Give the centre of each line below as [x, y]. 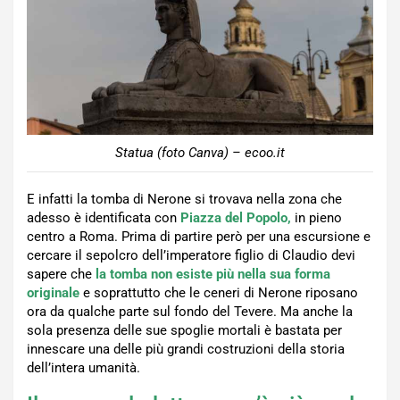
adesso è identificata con [104, 217]
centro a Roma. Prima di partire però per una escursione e [199, 236]
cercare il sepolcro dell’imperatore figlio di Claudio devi [191, 255]
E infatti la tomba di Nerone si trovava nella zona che [184, 199]
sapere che [61, 274]
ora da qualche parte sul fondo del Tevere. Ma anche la [190, 311]
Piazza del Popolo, [236, 217]
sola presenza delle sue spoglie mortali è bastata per [184, 330]
